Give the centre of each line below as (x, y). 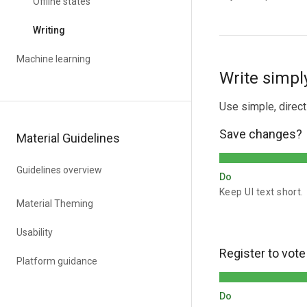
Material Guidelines (68, 138)
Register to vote (262, 253)
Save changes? (261, 134)
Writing (49, 30)
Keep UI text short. (261, 192)
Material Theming (55, 204)
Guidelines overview (59, 170)
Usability (35, 232)
